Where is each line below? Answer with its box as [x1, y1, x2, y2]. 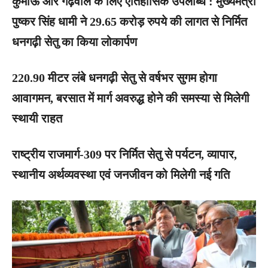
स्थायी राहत [12, 112, 62, 126]
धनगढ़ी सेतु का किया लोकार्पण [12, 35, 137, 49]
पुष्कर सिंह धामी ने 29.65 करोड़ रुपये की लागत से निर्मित [12, 15, 247, 29]
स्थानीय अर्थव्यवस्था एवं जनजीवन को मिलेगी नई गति [12, 168, 230, 182]
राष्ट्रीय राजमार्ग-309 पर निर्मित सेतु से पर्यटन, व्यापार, [12, 148, 237, 162]
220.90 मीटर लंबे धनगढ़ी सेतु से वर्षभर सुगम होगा [12, 71, 217, 85]
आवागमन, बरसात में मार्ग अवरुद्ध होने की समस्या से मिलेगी [12, 92, 249, 105]
